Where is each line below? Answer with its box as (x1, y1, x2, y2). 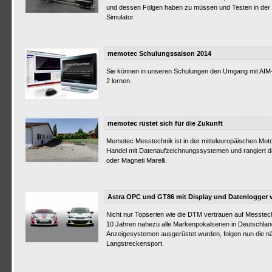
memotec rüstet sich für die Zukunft (107, 120, 223, 127)
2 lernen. (106, 77, 132, 84)
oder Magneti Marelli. (106, 157, 167, 164)
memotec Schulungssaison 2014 (107, 50, 211, 57)
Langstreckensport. (106, 240, 164, 247)
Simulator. (106, 13, 135, 21)
